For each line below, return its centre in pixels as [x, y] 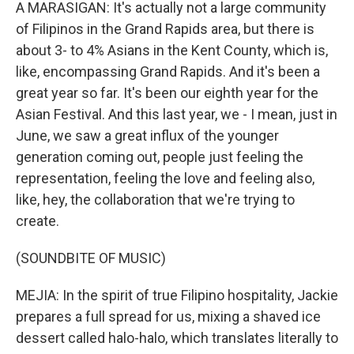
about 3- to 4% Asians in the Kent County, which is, [172, 50]
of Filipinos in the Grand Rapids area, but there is [165, 29]
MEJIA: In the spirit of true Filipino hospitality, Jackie [177, 295]
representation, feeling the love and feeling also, [165, 178]
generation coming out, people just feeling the [160, 157]
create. [38, 221]
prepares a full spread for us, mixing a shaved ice [168, 316]
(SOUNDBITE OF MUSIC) [91, 258]
